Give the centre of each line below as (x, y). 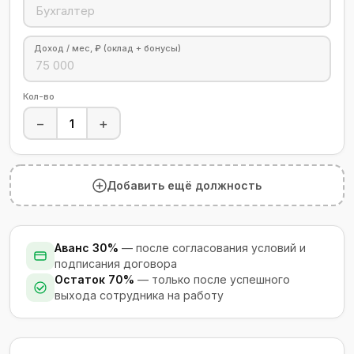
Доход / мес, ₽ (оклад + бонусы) (107, 48)
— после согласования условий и (212, 248)
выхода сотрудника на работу (139, 295)
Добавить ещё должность (184, 185)
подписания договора (116, 264)
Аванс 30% (87, 248)
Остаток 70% (94, 279)
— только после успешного (212, 279)
